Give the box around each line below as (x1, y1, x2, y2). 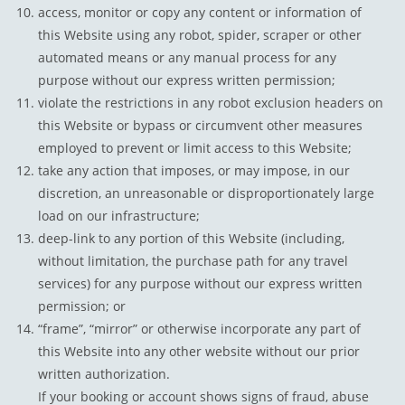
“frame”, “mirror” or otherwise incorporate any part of (38, 320, 362, 338)
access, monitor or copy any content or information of (38, 4, 363, 22)
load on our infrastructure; (38, 207, 201, 225)
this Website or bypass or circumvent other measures (38, 117, 363, 135)
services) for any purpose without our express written (38, 275, 363, 293)
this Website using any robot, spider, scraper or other (38, 26, 363, 44)
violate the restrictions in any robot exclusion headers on (38, 94, 384, 112)
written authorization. (38, 365, 171, 383)
